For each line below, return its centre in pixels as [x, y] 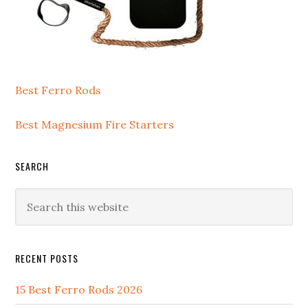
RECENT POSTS [47, 258]
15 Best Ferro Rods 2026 [79, 289]
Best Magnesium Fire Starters [95, 124]
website [35, 232]
